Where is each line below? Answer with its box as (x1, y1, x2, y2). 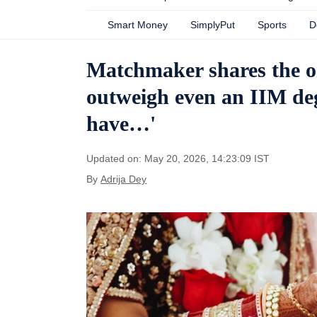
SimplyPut (190, 19, 235, 30)
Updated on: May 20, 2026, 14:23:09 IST (86, 153, 270, 164)
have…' (86, 112, 156, 135)
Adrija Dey (100, 173, 146, 185)
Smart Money (108, 19, 168, 30)
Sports (258, 19, 287, 30)
